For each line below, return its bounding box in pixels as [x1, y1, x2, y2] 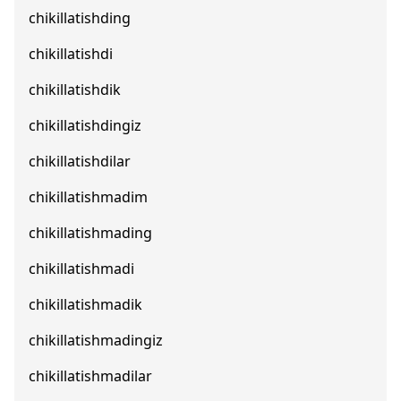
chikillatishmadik [29, 294, 142, 314]
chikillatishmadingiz [29, 330, 163, 350]
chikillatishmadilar [29, 366, 152, 386]
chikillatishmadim [29, 187, 148, 207]
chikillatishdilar [29, 151, 131, 171]
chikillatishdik [29, 80, 121, 99]
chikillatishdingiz [29, 115, 141, 135]
